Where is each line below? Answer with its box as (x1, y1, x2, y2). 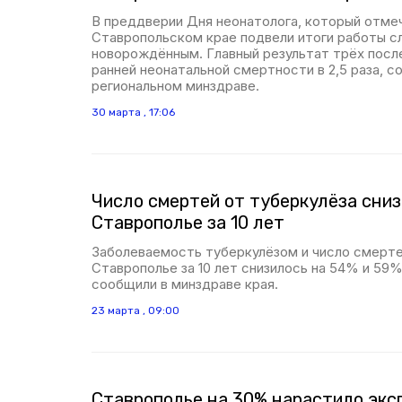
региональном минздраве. (92, 77, 259, 94)
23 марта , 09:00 (92, 304, 179, 317)
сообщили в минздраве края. (92, 275, 278, 293)
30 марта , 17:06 (92, 106, 175, 118)
